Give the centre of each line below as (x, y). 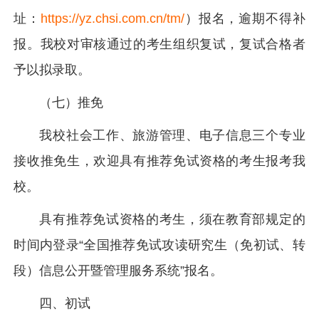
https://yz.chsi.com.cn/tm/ (113, 19)
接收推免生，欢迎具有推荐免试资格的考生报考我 (159, 161)
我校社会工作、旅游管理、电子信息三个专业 (172, 135)
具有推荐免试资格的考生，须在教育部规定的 (172, 219)
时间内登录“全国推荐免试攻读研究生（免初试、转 (159, 245)
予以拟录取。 (52, 70)
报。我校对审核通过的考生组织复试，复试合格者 (159, 44)
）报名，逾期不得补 (245, 19)
